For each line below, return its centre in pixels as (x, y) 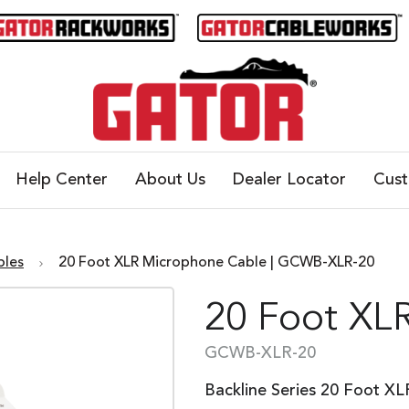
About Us (170, 180)
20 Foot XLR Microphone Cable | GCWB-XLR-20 (216, 263)
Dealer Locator (289, 180)
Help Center (61, 180)
